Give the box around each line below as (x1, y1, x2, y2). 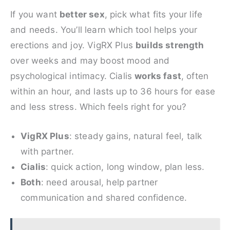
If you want (10, 9, 60, 20)
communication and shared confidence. (21, 192, 187, 203)
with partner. (21, 146, 74, 157)
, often (181, 70, 209, 81)
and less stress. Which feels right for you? (10, 101, 187, 112)
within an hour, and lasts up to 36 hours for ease (10, 86, 216, 97)
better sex (60, 9, 105, 20)
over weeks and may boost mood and (10, 55, 170, 66)
